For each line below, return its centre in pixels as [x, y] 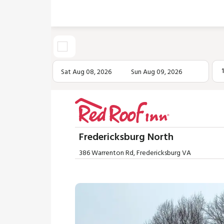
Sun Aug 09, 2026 [156, 72]
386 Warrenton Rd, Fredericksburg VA [135, 153]
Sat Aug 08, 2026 [86, 72]
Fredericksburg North [126, 137]
